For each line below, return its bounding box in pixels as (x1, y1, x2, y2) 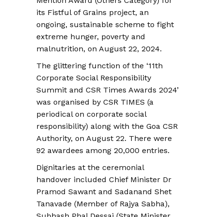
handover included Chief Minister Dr (36, 175, 171, 185)
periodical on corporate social (36, 109, 146, 119)
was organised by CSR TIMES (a (36, 97, 154, 107)
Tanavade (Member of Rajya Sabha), (36, 199, 170, 209)
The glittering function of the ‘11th (36, 61, 163, 71)
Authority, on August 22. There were (36, 134, 172, 143)
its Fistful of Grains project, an (36, 8, 149, 17)
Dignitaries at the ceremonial (36, 163, 144, 172)
